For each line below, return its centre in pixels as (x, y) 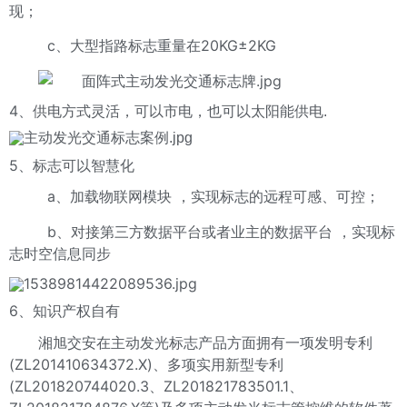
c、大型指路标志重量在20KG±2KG (157, 46)
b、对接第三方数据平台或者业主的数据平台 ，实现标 (217, 231)
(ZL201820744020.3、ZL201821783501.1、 (156, 386)
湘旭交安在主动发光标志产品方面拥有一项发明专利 (205, 342)
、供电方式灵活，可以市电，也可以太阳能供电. (173, 112)
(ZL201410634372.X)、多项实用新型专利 (146, 364)
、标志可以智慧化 (76, 165)
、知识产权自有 (69, 312)
